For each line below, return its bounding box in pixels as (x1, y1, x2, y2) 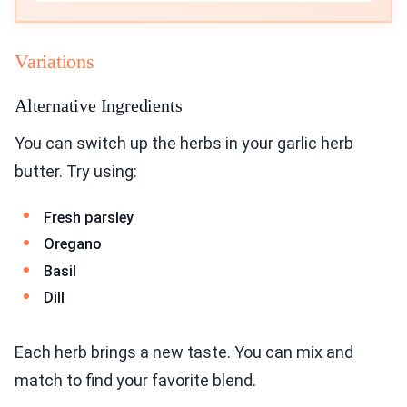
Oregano (44, 235, 102, 253)
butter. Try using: (15, 161, 137, 181)
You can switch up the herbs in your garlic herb (15, 133, 353, 153)
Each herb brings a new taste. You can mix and (15, 342, 353, 362)
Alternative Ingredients (15, 94, 183, 115)
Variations (15, 49, 94, 73)
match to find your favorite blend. (15, 371, 256, 391)
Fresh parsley (44, 208, 134, 226)
